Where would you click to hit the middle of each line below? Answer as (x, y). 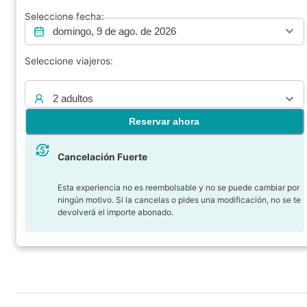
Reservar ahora (164, 121)
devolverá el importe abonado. (115, 212)
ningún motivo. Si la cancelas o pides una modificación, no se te (179, 199)
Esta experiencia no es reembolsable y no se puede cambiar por (179, 187)
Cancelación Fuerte (102, 157)
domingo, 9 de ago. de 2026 (114, 31)
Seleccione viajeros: (69, 61)
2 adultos (73, 99)
